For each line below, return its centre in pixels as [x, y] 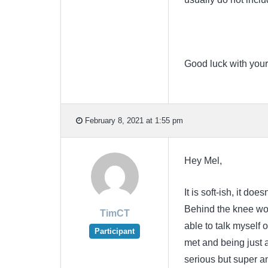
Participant [115, 231]
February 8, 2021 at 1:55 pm [133, 120]
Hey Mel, [203, 161]
